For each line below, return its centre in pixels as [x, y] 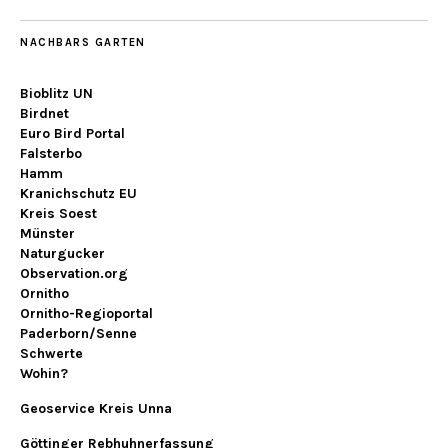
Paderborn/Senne [78, 334]
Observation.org [74, 274]
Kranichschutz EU [78, 194]
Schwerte [51, 354]
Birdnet [44, 114]
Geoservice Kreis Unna [96, 409]
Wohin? [44, 374]
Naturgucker [62, 254]
